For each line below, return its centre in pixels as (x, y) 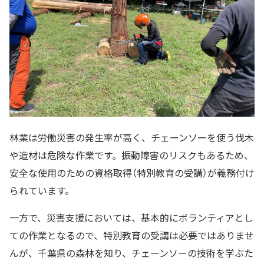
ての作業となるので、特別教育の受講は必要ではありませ (132, 235)
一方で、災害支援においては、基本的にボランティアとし (131, 218)
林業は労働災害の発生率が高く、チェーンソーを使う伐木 (132, 138)
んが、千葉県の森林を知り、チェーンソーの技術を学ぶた (131, 253)
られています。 (42, 191)
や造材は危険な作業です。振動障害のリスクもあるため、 (131, 155)
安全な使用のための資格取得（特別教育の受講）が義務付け (132, 173)
